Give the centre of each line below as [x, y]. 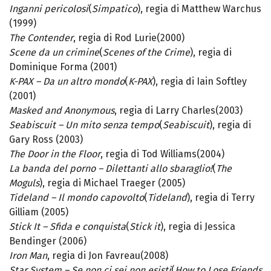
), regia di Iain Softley [200, 82]
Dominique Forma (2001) [63, 67]
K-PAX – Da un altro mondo [67, 82]
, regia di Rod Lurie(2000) [129, 38]
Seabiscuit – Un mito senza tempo [84, 125]
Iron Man [28, 256]
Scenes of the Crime [146, 53]
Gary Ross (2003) [46, 140]
